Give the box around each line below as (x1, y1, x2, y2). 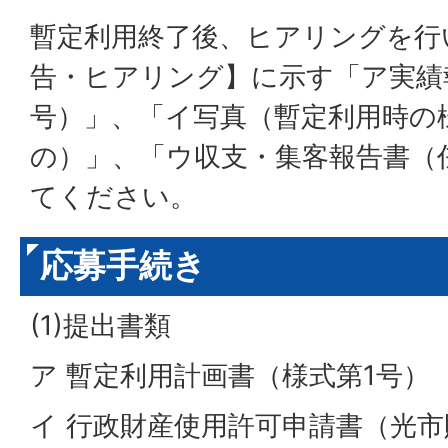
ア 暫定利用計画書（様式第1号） (30, 358, 430, 392)
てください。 (30, 179, 197, 213)
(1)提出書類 (30, 308, 171, 342)
